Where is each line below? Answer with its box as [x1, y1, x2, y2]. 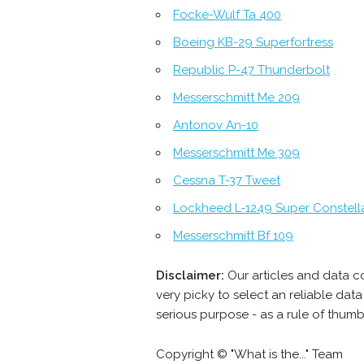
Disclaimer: [156, 268, 224, 284]
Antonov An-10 [173, 118, 258, 133]
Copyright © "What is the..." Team [156, 347, 343, 362]
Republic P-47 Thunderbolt [173, 63, 330, 78]
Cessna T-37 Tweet [173, 173, 280, 188]
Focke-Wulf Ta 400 [173, 7, 281, 23]
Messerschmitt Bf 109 [173, 228, 293, 244]
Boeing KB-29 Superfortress [173, 35, 333, 50]
